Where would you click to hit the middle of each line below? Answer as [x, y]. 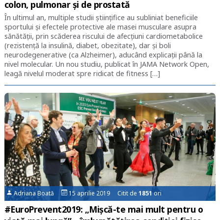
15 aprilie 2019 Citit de [103, 193]
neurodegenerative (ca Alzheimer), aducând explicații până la [103, 55]
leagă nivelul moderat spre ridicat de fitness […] [82, 73]
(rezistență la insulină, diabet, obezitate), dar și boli [87, 45]
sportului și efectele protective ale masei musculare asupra [100, 27]
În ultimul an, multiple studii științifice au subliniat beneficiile [101, 17]
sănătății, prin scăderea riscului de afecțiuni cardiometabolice [103, 36]
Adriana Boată [37, 193]
